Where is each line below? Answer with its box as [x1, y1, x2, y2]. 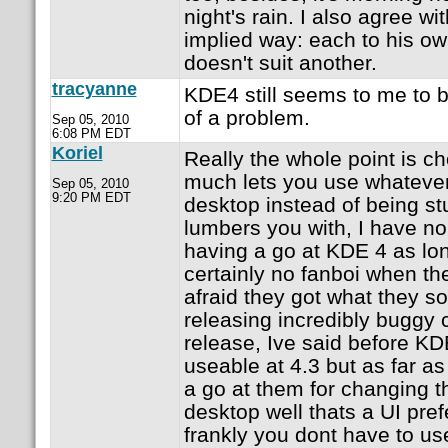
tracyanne [51, 79, 137, 100]
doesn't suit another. [183, 51, 377, 75]
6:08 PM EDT [51, 126, 131, 142]
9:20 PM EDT [51, 190, 131, 206]
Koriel [51, 143, 103, 164]
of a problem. [183, 106, 310, 130]
